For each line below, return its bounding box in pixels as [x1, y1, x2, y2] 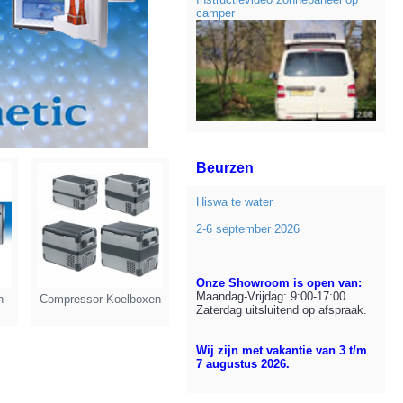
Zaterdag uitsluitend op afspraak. [196, 303, 367, 317]
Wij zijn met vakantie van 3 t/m [196, 344, 367, 357]
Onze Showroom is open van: [196, 276, 362, 290]
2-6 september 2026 [196, 222, 300, 236]
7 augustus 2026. [196, 357, 290, 371]
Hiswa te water [196, 195, 273, 209]
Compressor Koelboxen [39, 291, 161, 306]
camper [196, 6, 235, 20]
